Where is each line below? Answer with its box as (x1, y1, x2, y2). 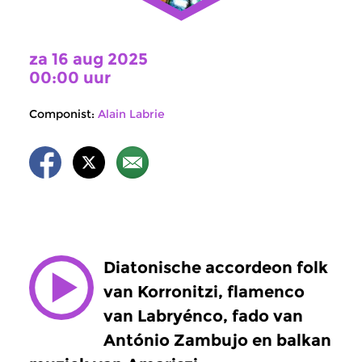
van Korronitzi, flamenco (103, 282, 305, 301)
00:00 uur (29, 68, 111, 87)
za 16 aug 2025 (29, 49, 148, 69)
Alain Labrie (98, 107, 165, 121)
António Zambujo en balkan (103, 330, 331, 350)
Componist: (29, 107, 95, 121)
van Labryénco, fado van (103, 306, 303, 326)
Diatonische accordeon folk (103, 258, 328, 277)
